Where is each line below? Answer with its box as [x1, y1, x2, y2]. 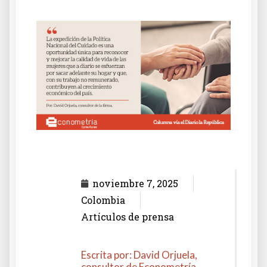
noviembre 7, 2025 [92, 177, 178, 190]
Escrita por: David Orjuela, [81, 249, 197, 261]
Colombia [81, 194, 125, 206]
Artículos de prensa [81, 210, 174, 223]
